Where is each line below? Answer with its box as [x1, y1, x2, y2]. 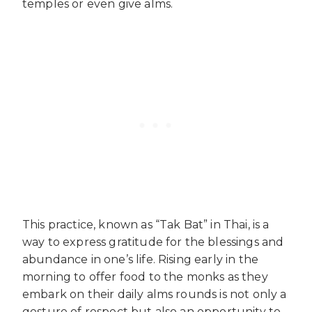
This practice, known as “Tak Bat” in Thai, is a [22, 218, 270, 232]
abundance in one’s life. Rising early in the [22, 253, 259, 267]
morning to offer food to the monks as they [22, 270, 268, 284]
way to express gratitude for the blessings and [22, 235, 284, 249]
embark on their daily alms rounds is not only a [22, 288, 287, 302]
